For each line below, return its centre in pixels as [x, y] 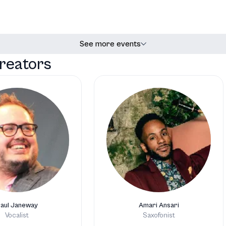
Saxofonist [159, 216]
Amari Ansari [159, 206]
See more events [110, 44]
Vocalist [17, 216]
